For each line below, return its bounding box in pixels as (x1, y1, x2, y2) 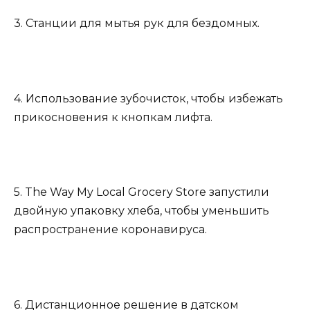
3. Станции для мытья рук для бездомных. (14, 17, 259, 30)
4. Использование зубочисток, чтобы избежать (14, 91, 283, 105)
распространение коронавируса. (14, 223, 207, 237)
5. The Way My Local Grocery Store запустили (14, 185, 269, 199)
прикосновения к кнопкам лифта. (14, 110, 212, 124)
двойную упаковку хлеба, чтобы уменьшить (14, 204, 269, 218)
